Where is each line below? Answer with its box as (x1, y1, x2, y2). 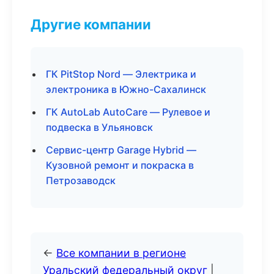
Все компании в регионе (56, 246, 186, 259)
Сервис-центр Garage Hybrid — (46, 144, 196, 156)
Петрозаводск (46, 174, 116, 187)
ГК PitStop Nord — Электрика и (46, 68, 196, 80)
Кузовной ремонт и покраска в (46, 159, 194, 171)
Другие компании (31, 16, 151, 32)
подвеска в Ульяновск (46, 121, 153, 133)
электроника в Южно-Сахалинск (46, 83, 206, 95)
